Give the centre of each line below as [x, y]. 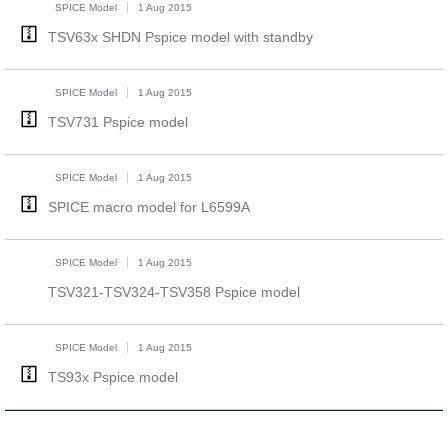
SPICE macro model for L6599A [148, 207]
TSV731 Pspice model [117, 122]
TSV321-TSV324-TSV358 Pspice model [173, 292]
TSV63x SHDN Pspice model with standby [180, 37]
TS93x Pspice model [112, 377]
